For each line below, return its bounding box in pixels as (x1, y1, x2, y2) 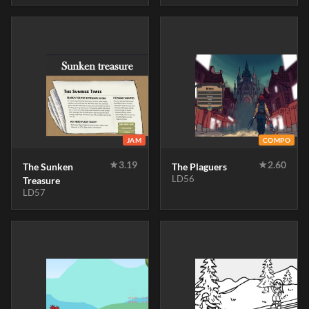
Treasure (23, 175, 60, 186)
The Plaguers (172, 161, 227, 172)
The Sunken (23, 161, 73, 172)
